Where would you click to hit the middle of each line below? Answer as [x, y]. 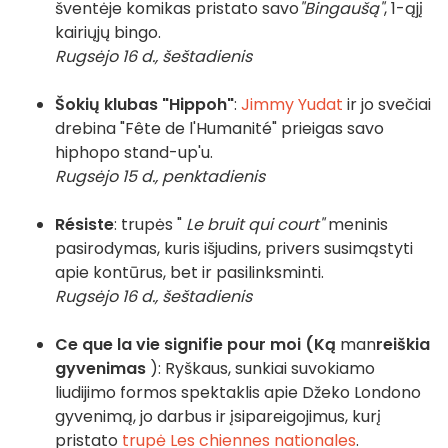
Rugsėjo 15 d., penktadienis [160, 177]
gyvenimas [100, 369]
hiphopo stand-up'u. [134, 153]
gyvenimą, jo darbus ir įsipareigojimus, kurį [218, 417]
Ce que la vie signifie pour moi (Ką [195, 345]
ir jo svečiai [387, 105]
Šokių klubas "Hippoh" [144, 105]
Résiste [84, 225]
